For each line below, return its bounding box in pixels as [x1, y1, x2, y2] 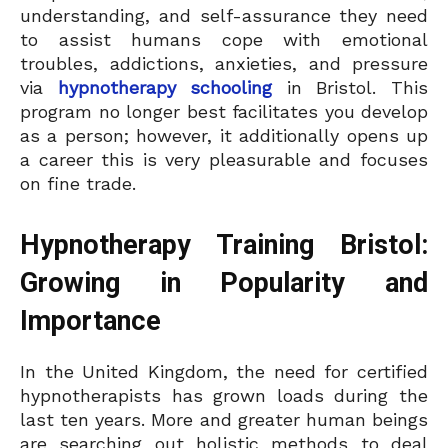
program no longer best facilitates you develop [20, 101, 428, 123]
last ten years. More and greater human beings [20, 409, 428, 431]
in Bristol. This [272, 77, 429, 99]
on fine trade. [20, 173, 136, 195]
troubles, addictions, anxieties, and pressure [20, 53, 428, 75]
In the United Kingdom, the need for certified [20, 361, 428, 383]
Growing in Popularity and [20, 267, 428, 300]
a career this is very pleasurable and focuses [20, 149, 428, 171]
